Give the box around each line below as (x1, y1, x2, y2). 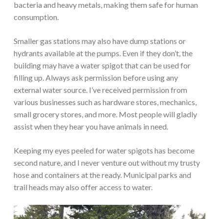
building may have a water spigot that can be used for (14, 60, 191, 70)
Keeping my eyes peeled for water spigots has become (14, 145, 195, 155)
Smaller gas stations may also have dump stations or (14, 36, 186, 45)
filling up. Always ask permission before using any (14, 72, 178, 82)
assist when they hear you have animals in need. (14, 121, 168, 131)
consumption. (14, 12, 59, 22)
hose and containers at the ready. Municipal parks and (14, 170, 191, 179)
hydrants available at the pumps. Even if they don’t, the (14, 48, 193, 58)
